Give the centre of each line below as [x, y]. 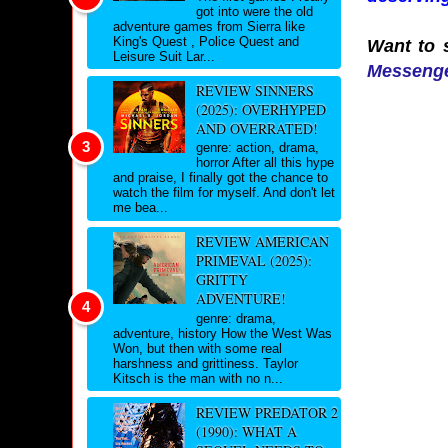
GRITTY [221, 280]
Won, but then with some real [197, 348]
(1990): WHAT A [246, 431]
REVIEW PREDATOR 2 [266, 412]
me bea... [140, 208]
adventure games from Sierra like [209, 26]
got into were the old [254, 11]
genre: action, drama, [257, 148]
